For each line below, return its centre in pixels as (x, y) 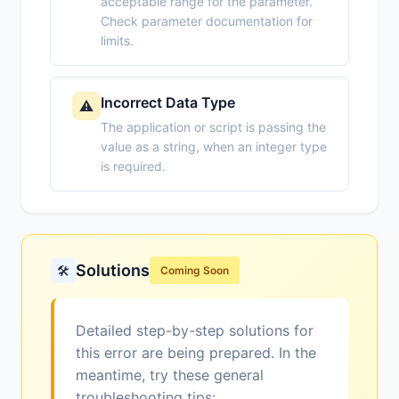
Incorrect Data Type (168, 103)
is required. (133, 167)
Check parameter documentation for (207, 21)
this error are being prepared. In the (196, 353)
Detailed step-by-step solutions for (195, 331)
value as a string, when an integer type (214, 147)
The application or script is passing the (213, 127)
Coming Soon (195, 271)
